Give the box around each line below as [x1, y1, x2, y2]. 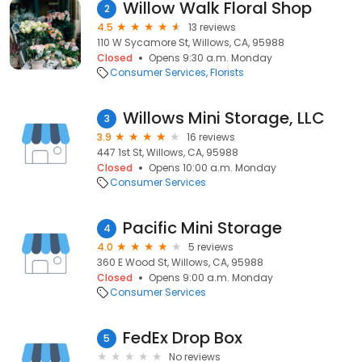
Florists [210, 65, 244, 79]
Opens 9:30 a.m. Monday [149, 51, 272, 65]
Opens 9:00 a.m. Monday [149, 271, 273, 284]
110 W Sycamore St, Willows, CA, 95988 [97, 36, 284, 49]
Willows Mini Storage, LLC [123, 107, 325, 129]
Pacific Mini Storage [123, 217, 282, 239]
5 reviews [188, 240, 234, 254]
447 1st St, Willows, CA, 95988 [97, 145, 238, 159]
